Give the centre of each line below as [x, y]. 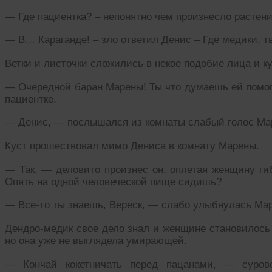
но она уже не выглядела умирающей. [96, 241]
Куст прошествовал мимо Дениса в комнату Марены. [132, 146]
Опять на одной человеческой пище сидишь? [113, 182]
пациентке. [31, 99]
